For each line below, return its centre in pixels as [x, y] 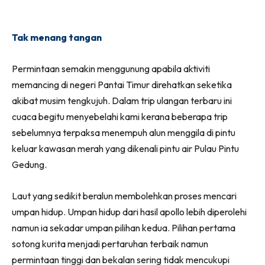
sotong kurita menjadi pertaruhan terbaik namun [110, 244]
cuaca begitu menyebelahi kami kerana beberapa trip [120, 117]
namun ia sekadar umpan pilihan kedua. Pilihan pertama [124, 228]
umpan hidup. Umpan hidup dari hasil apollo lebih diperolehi [129, 212]
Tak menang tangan [57, 38]
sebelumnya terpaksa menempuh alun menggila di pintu [124, 133]
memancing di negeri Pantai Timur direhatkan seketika [122, 85]
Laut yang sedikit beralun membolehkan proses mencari [124, 196]
